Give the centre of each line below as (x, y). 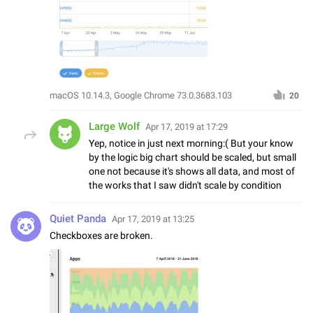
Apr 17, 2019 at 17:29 (187, 126)
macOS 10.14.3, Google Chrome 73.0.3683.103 (141, 95)
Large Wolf (114, 126)
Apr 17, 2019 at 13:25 (153, 219)
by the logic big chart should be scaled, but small (192, 157)
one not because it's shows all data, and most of (192, 171)
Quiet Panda (78, 218)
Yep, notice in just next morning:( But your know (191, 143)
